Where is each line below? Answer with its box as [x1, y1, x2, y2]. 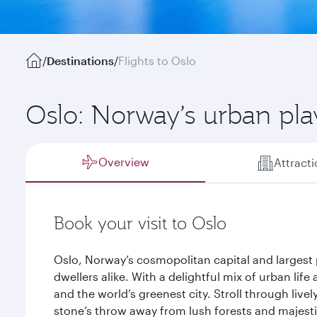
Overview [98, 155, 150, 168]
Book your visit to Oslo [54, 212, 226, 234]
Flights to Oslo [118, 54, 196, 67]
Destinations [47, 54, 114, 67]
